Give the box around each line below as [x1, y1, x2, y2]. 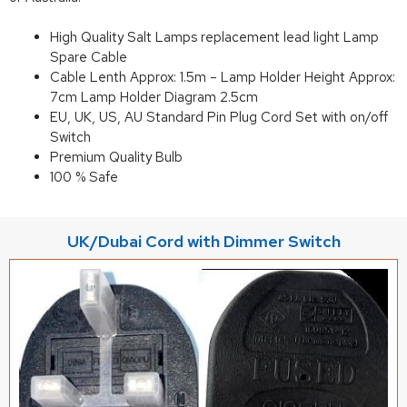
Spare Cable [50, 48, 127, 67]
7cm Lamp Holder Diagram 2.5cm [50, 88, 258, 107]
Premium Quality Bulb [50, 148, 183, 167]
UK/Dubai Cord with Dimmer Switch [66, 230, 341, 252]
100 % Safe [50, 168, 118, 187]
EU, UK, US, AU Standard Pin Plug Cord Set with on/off [50, 108, 388, 127]
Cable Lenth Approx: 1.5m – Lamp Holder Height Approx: [50, 68, 395, 87]
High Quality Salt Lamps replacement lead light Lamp [50, 28, 379, 47]
